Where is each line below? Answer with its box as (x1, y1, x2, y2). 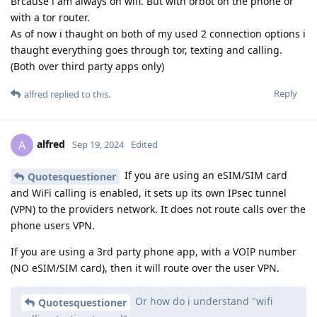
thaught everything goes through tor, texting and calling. (11, 43, 282, 57)
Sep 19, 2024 (72, 138, 124, 151)
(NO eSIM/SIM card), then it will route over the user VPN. (11, 261, 279, 275)
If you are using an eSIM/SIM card (122, 168, 287, 183)
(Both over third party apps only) (11, 59, 164, 74)
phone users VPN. (11, 219, 95, 233)
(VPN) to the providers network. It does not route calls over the (11, 202, 306, 217)
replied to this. (48, 88, 110, 101)
